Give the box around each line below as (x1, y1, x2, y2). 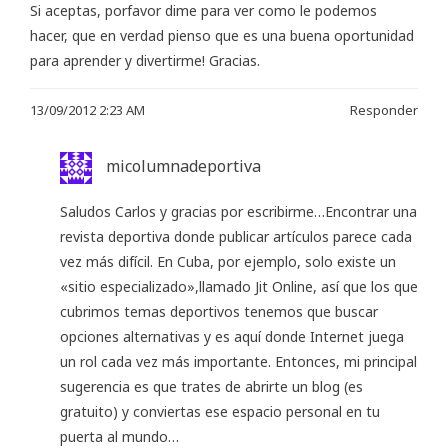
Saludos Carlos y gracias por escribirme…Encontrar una (60, 201, 417, 221)
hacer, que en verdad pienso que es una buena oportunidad (30, 25, 414, 45)
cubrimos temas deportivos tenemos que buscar (60, 301, 378, 321)
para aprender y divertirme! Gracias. (30, 50, 260, 70)
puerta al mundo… (60, 426, 179, 446)
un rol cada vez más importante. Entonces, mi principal (60, 351, 417, 371)
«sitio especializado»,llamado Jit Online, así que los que (60, 276, 418, 296)
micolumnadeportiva (106, 154, 261, 177)
